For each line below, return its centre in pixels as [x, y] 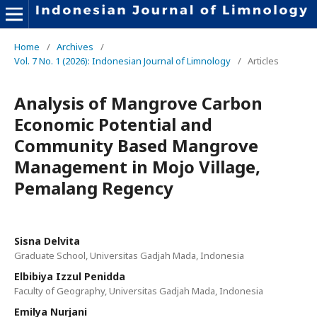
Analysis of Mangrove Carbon [138, 103]
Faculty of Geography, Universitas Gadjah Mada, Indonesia [139, 291]
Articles [263, 61]
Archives [75, 47]
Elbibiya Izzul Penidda [70, 276]
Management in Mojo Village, [137, 167]
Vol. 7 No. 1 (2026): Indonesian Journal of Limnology [122, 61]
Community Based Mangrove [136, 145]
